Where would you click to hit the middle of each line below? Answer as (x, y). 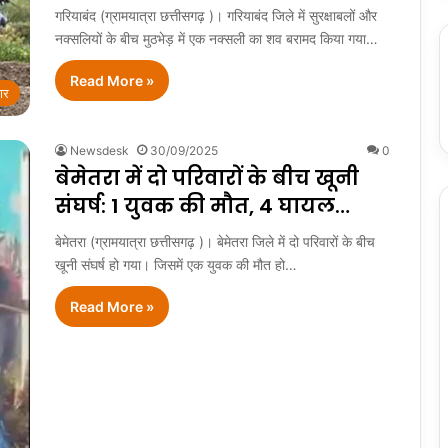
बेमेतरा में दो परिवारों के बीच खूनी (207, 178)
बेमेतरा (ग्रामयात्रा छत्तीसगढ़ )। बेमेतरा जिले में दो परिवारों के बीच (215, 242)
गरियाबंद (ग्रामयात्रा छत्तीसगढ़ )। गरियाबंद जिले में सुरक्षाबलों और (216, 15)
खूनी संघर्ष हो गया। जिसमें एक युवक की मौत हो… (176, 265)
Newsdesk (99, 151)
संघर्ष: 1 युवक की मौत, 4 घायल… (202, 206)
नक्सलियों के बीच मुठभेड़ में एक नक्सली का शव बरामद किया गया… (216, 38)
